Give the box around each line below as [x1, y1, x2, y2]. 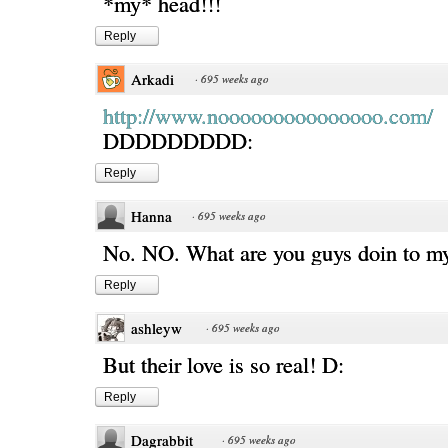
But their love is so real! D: [103, 349, 344, 379]
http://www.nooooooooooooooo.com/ [103, 100, 433, 130]
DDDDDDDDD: [103, 125, 253, 155]
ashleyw [131, 318, 182, 338]
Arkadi [131, 69, 174, 89]
